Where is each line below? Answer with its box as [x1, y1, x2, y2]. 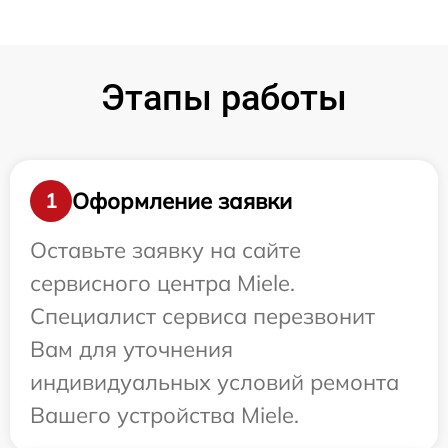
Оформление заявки [72, 186, 292, 215]
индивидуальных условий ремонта [30, 368, 399, 397]
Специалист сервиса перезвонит [30, 302, 375, 331]
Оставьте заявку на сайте [30, 236, 301, 265]
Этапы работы [101, 77, 347, 120]
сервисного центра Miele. [30, 269, 295, 298]
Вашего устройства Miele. [30, 401, 299, 430]
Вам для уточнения [30, 335, 233, 364]
